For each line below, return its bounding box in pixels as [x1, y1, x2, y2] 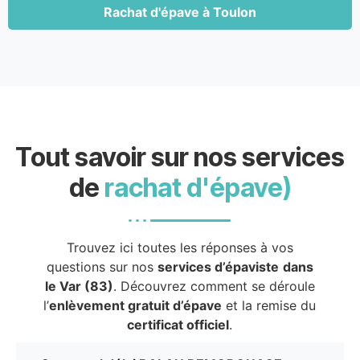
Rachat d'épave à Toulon [104, 3, 256, 20]
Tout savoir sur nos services [15, 141, 345, 173]
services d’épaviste [157, 258, 279, 275]
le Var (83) [44, 277, 113, 294]
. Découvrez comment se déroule [112, 277, 315, 294]
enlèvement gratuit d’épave [49, 297, 223, 313]
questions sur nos [46, 258, 157, 275]
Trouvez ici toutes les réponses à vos [66, 239, 293, 256]
